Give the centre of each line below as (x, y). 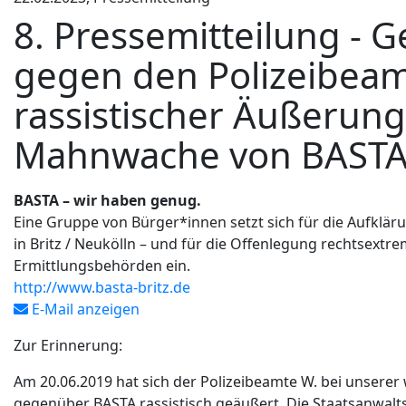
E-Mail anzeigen (84, 309)
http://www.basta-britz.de (102, 288)
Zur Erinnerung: (68, 346)
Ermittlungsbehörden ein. (102, 266)
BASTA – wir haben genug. (107, 201)
